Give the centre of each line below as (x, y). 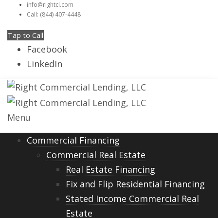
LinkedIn (45, 64)
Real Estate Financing (110, 170)
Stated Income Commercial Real (132, 199)
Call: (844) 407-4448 (54, 14)
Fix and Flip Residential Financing (135, 184)
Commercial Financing (73, 140)
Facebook (47, 49)
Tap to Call (26, 35)
